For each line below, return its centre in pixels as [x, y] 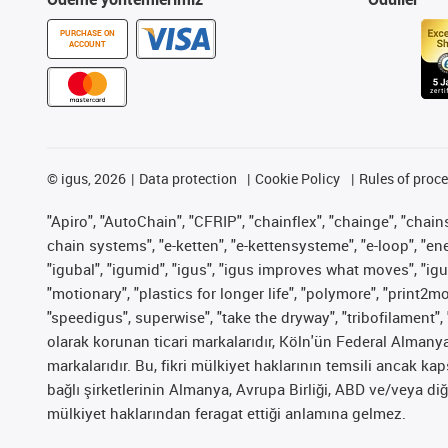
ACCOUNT [87, 43]
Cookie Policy [298, 178]
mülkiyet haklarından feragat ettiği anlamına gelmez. [226, 412]
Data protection [187, 178]
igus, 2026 [92, 178]
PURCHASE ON [87, 32]
